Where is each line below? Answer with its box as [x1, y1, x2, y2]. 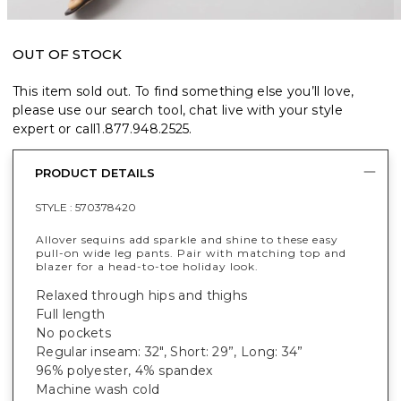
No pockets [36, 324, 111, 341]
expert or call [13, 120, 97, 137]
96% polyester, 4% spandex [36, 362, 213, 379]
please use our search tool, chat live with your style [13, 101, 343, 118]
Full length [36, 305, 106, 322]
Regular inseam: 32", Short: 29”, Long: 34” [36, 343, 303, 360]
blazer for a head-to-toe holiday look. [36, 259, 259, 273]
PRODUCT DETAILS [35, 166, 155, 181]
